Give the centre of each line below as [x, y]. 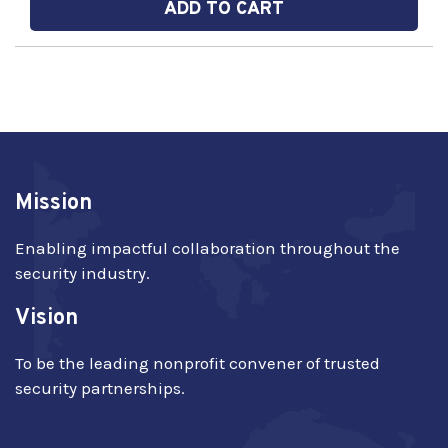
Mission [53, 203]
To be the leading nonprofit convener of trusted [197, 363]
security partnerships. [100, 388]
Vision [46, 318]
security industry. [82, 273]
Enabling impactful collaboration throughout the [207, 248]
